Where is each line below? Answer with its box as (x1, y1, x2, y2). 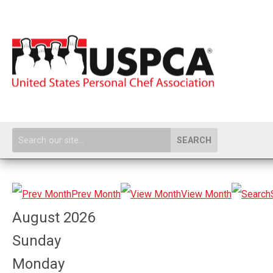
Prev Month (71, 188, 121, 200)
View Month (181, 188, 232, 200)
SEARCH (177, 135, 211, 146)
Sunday (12, 232, 61, 249)
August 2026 (12, 209, 95, 226)
